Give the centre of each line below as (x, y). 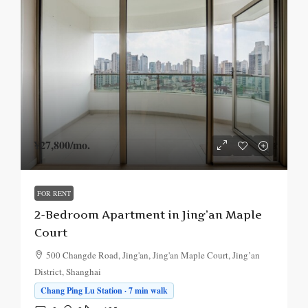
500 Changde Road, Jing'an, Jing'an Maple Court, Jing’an (153, 255)
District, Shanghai (68, 272)
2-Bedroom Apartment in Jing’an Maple (148, 214)
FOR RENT (54, 193)
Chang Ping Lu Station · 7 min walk (104, 290)
